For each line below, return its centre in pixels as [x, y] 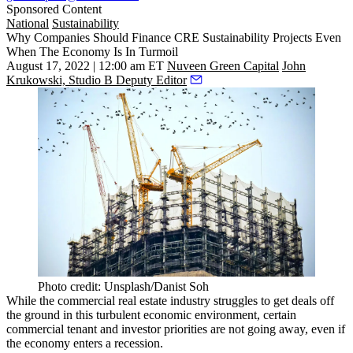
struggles [236, 300]
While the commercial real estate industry [110, 300]
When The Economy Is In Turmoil [92, 52]
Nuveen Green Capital [223, 66]
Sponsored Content [54, 9]
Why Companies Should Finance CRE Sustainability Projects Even [174, 38]
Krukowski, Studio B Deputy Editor [97, 80]
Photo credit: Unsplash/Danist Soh [123, 286]
